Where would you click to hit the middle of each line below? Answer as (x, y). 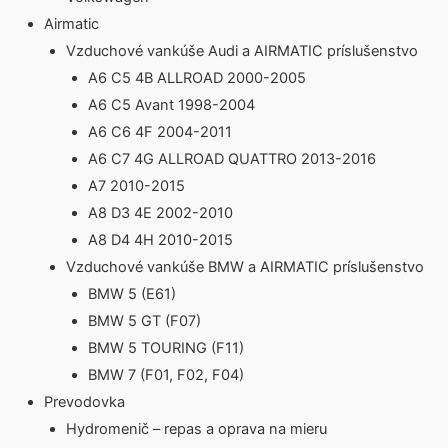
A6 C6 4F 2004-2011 (159, 132)
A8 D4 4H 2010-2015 (160, 240)
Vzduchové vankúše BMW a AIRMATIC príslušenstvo (244, 267)
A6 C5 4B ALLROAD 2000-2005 (196, 78)
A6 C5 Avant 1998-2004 (171, 105)
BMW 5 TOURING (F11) (165, 348)
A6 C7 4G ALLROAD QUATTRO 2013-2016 (231, 159)
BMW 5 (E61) (131, 294)
